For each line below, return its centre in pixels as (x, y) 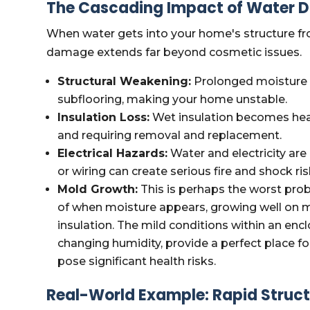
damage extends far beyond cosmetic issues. (174, 52)
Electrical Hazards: (113, 153)
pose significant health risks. (137, 261)
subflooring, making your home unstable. (173, 99)
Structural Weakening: (125, 81)
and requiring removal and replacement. (170, 135)
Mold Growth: (98, 189)
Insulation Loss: (104, 117)
